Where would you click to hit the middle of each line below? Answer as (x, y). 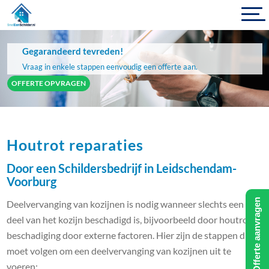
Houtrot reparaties (75, 145)
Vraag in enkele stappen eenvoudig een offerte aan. (110, 67)
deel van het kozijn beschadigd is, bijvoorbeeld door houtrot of (134, 219)
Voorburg (32, 181)
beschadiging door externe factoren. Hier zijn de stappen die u (133, 235)
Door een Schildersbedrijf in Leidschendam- (122, 168)
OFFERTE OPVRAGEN (48, 83)
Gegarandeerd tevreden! (72, 51)
